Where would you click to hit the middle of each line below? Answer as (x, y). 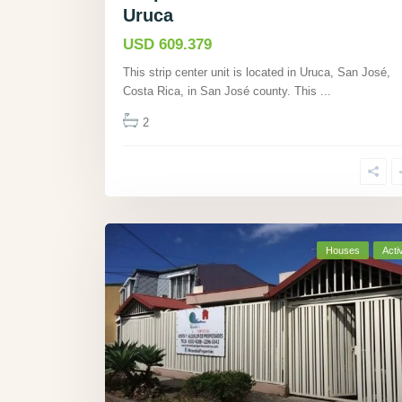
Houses (343, 251)
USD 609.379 (167, 45)
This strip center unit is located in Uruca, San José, (257, 73)
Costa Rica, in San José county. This (222, 92)
